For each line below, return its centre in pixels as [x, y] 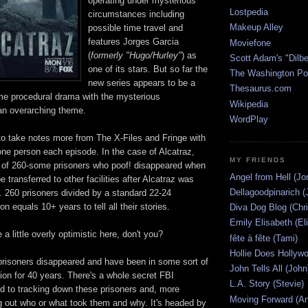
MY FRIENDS [258, 160]
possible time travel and [135, 28]
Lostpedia [249, 12]
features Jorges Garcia [133, 42]
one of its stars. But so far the [148, 69]
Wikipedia [249, 104]
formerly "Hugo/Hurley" [136, 56]
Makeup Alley [256, 27]
